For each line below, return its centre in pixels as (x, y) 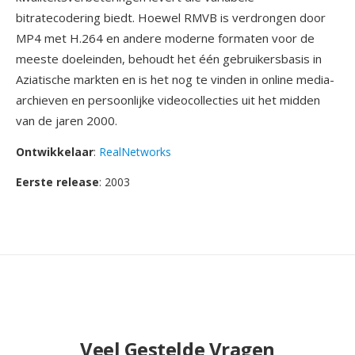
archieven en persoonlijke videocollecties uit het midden (168, 100)
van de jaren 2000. (67, 120)
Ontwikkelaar (55, 152)
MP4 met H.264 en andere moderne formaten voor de (165, 38)
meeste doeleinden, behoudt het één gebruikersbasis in (169, 59)
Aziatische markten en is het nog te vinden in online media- (175, 79)
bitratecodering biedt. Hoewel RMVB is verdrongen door (171, 17)
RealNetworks (135, 152)
